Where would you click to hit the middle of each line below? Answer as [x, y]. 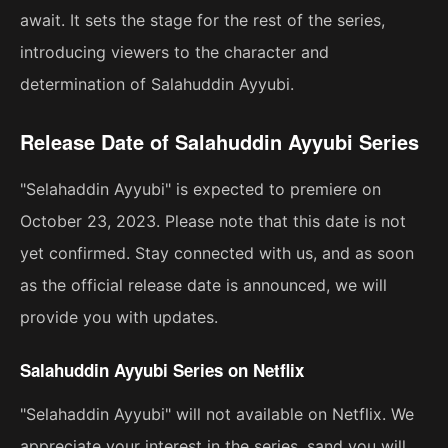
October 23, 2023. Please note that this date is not [213, 221]
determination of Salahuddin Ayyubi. [157, 84]
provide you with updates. [119, 317]
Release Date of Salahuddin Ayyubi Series [219, 142]
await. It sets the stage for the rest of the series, [202, 20]
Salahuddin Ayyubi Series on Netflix [162, 370]
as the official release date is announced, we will [203, 285]
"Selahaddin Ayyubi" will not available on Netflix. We [217, 414]
